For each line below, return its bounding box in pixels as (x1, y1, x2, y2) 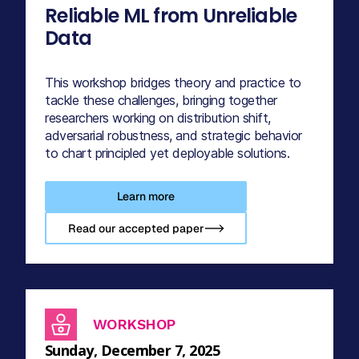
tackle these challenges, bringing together (45, 91, 277, 108)
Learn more (117, 188, 175, 204)
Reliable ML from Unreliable (45, 2, 297, 29)
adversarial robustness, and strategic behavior (45, 127, 302, 143)
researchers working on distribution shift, (45, 109, 271, 126)
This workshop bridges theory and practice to (45, 74, 301, 91)
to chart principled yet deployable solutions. (45, 144, 290, 161)
